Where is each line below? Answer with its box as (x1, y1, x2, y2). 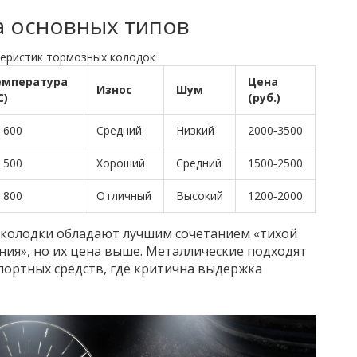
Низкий (175, 123, 214, 139)
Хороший (96, 155, 145, 171)
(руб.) (247, 90, 280, 106)
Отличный (96, 188, 151, 204)
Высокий (175, 188, 223, 204)
